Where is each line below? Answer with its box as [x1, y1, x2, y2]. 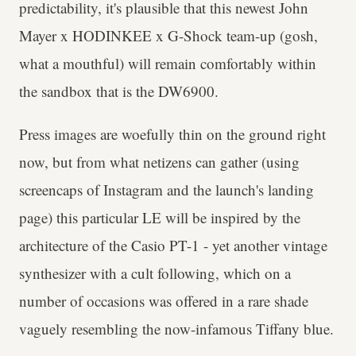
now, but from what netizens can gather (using [19, 151, 300, 172]
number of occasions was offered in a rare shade [19, 290, 308, 311]
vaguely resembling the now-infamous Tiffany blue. [19, 318, 334, 339]
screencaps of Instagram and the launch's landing [19, 179, 314, 199]
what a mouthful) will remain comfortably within [19, 52, 316, 73]
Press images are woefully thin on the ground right [19, 123, 326, 144]
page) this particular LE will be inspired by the [19, 207, 300, 227]
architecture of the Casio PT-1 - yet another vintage [19, 234, 327, 255]
